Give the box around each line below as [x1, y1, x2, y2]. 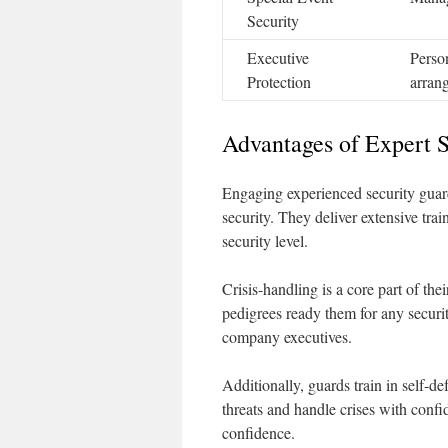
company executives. [222, 326, 352, 347]
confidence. [222, 422, 295, 443]
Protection [247, 71, 311, 92]
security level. [222, 230, 308, 251]
